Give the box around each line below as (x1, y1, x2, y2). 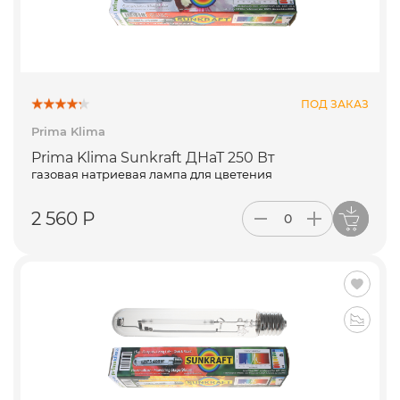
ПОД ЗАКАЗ (301, 96, 369, 111)
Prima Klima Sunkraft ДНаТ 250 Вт (31, 149, 275, 167)
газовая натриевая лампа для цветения (31, 167, 272, 182)
